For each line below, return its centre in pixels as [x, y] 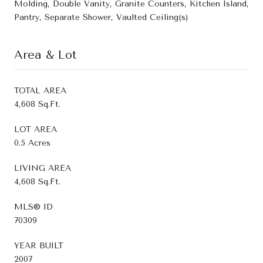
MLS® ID [33, 207]
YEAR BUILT [39, 245]
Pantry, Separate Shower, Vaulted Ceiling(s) [101, 17]
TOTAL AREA [40, 90]
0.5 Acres [32, 143]
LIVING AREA [43, 168]
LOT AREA [36, 129]
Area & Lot [45, 55]
